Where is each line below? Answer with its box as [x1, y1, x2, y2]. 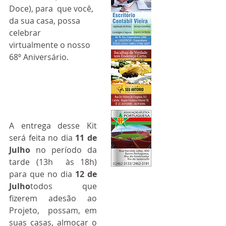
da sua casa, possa [9, 15, 82, 26]
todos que [30, 181, 97, 192]
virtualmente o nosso [9, 39, 92, 50]
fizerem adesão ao [9, 193, 97, 204]
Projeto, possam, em [9, 205, 97, 216]
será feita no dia [9, 132, 76, 144]
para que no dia [9, 168, 72, 180]
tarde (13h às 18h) [9, 156, 97, 168]
